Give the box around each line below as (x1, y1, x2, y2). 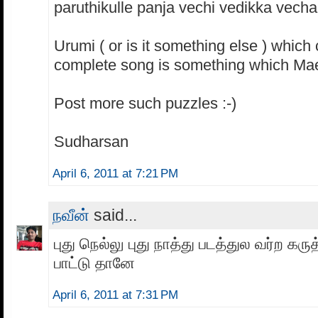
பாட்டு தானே (54, 253, 135, 272)
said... (89, 205, 137, 224)
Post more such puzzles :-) (54, 94, 236, 112)
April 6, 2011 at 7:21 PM (53, 166, 178, 180)
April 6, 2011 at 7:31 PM (53, 287, 178, 302)
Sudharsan (54, 132, 128, 150)
